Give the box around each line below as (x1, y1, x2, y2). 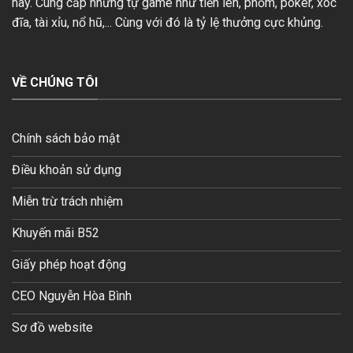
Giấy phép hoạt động (12, 257, 126, 273)
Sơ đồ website (12, 320, 93, 336)
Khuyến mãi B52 (12, 225, 99, 241)
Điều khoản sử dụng (12, 162, 121, 178)
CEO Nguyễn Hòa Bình (12, 288, 132, 304)
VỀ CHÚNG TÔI (12, 75, 98, 91)
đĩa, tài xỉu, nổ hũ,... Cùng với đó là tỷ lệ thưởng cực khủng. (12, 15, 323, 31)
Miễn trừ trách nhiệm (12, 194, 123, 210)
